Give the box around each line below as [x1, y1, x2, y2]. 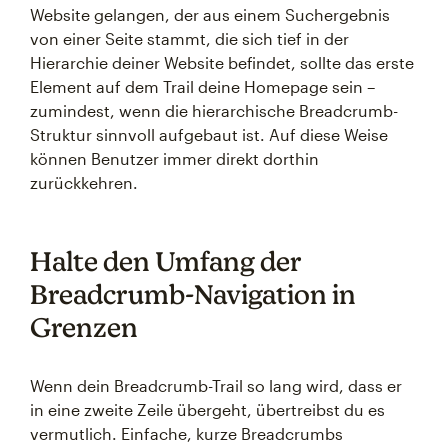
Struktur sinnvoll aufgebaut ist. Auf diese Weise [30, 125, 388, 144]
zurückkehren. [30, 173, 138, 192]
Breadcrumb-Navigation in [30, 278, 356, 310]
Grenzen [30, 311, 138, 343]
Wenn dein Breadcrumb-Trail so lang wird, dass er [30, 376, 402, 395]
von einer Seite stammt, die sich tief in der [30, 29, 349, 48]
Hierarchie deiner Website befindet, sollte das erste [30, 53, 414, 72]
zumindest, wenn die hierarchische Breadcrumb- [30, 101, 398, 120]
